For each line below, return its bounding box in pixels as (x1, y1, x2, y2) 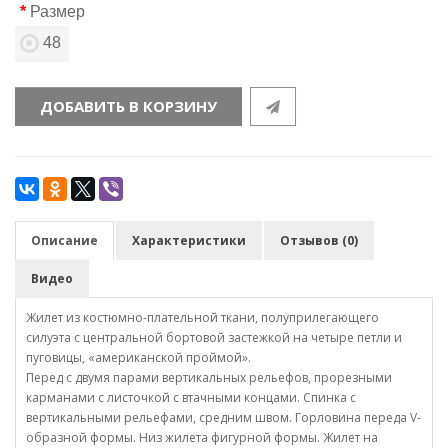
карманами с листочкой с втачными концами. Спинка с (26, 388, 356, 406)
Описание (31, 231, 98, 249)
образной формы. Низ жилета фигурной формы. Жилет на (26, 428, 378, 446)
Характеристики (132, 231, 246, 249)
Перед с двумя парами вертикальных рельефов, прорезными (26, 368, 392, 386)
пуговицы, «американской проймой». (26, 348, 251, 366)
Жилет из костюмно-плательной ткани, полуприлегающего (26, 308, 379, 326)
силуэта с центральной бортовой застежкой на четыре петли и (26, 328, 402, 346)
